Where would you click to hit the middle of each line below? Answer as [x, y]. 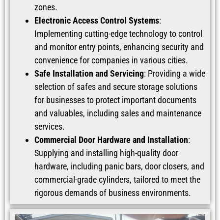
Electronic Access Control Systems [97, 20]
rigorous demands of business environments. [113, 192]
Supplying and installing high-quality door [106, 153]
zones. [46, 7]
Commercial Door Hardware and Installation [111, 139]
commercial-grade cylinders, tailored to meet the [117, 179]
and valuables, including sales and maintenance [118, 113]
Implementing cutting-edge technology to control [118, 33]
